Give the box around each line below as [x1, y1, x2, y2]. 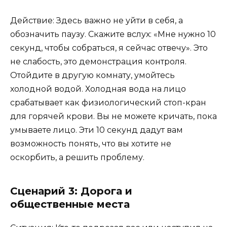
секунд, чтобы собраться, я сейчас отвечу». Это [10, 43, 208, 53]
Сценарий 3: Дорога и [10, 185, 132, 198]
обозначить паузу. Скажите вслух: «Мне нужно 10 [10, 29, 216, 40]
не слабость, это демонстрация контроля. [10, 57, 186, 67]
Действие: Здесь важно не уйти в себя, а [10, 16, 183, 26]
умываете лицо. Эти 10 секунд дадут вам [10, 125, 183, 135]
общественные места [10, 198, 130, 211]
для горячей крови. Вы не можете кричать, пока [10, 111, 217, 122]
